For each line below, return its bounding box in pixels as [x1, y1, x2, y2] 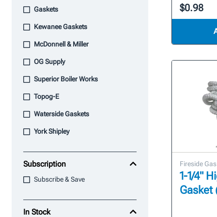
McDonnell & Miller [34, 40, 89, 48]
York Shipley [34, 127, 69, 135]
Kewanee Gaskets [34, 23, 87, 31]
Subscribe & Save [34, 175, 85, 183]
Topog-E [34, 93, 59, 100]
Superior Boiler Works [34, 75, 98, 83]
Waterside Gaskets [34, 110, 89, 118]
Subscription [23, 159, 66, 169]
